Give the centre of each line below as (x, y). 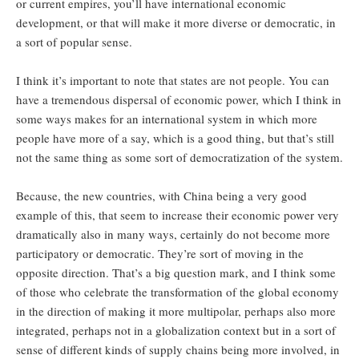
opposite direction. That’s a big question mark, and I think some (176, 273)
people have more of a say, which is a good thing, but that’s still (175, 138)
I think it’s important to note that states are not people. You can (173, 81)
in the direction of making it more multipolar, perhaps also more (176, 311)
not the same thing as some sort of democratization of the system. (179, 157)
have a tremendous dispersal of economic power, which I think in (179, 100)
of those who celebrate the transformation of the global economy (177, 292)
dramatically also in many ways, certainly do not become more (173, 234)
